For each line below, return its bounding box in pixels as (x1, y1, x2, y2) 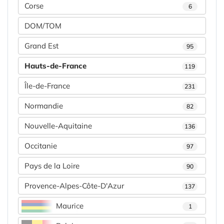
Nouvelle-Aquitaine (24, 121, 92, 131)
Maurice (56, 201, 83, 211)
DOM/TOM (24, 21, 61, 31)
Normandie (24, 101, 63, 111)
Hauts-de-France (24, 61, 86, 71)
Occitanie (24, 141, 57, 151)
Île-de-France (24, 81, 70, 91)
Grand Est (24, 41, 58, 51)
